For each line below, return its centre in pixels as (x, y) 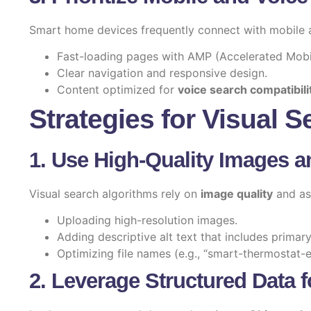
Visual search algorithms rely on (115, 193)
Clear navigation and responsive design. (162, 73)
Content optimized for (117, 89)
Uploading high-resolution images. (147, 220)
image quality (237, 193)
